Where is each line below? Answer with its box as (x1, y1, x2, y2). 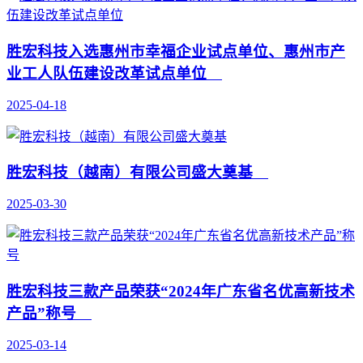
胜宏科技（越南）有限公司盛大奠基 (6, 164, 268, 181)
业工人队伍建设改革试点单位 (6, 65, 222, 83)
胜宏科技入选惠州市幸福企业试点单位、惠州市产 (6, 43, 345, 61)
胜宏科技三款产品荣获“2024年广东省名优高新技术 (6, 282, 355, 300)
